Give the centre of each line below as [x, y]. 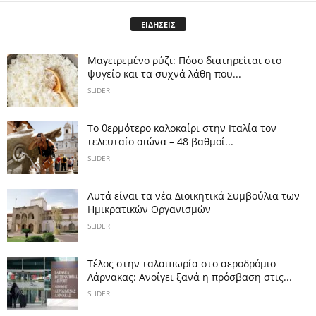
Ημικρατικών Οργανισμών [149, 209]
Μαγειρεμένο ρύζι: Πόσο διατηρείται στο [184, 61]
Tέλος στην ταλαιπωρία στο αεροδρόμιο [182, 264]
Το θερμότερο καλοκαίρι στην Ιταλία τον [182, 128]
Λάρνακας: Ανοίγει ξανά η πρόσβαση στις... [190, 277]
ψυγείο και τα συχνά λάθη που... [164, 74]
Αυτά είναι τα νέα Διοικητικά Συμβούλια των [194, 196]
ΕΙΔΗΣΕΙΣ [158, 25]
